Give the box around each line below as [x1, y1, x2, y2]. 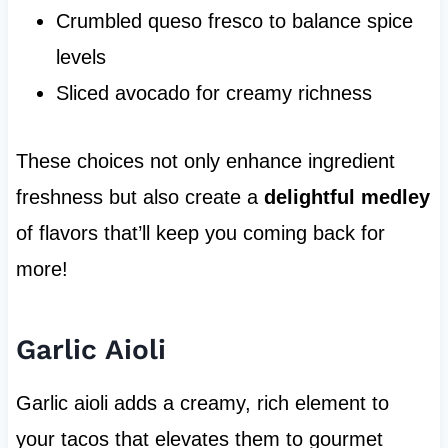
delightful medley [263, 186, 430, 209]
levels [55, 46, 106, 69]
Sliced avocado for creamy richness [55, 82, 372, 105]
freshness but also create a [15, 186, 264, 209]
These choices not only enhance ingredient [15, 150, 395, 173]
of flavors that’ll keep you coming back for [15, 222, 385, 245]
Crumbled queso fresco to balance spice [55, 10, 413, 33]
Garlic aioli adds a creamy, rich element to [15, 392, 389, 415]
